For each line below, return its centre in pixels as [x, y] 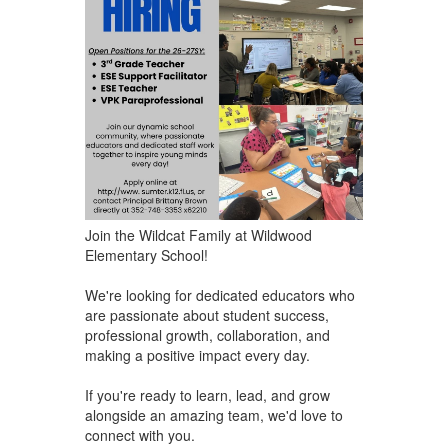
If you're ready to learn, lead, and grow [207, 395]
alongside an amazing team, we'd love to [213, 415]
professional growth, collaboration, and [207, 335]
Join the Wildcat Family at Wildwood [198, 235]
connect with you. [141, 435]
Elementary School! [146, 255]
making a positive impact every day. [199, 355]
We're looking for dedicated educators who [219, 295]
